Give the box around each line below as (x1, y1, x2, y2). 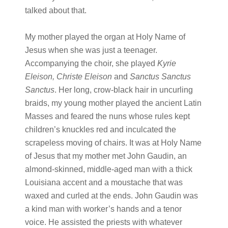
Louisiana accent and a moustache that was (24, 178, 183, 187)
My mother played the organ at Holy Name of (24, 33, 185, 41)
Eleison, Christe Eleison (24, 72, 112, 81)
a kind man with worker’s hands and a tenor (24, 205, 182, 213)
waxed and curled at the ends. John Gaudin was (24, 191, 198, 200)
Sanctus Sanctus (129, 72, 191, 81)
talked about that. (24, 6, 87, 15)
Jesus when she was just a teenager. (24, 46, 157, 54)
